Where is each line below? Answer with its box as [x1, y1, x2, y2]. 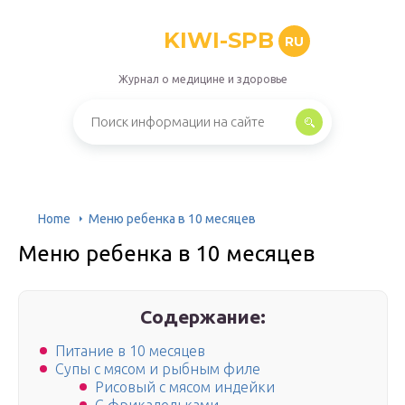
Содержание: [140, 306, 267, 327]
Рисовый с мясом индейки [95, 379, 275, 396]
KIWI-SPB [163, 27, 274, 53]
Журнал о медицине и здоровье [118, 73, 287, 85]
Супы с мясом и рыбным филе [55, 361, 260, 378]
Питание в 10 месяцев [55, 343, 205, 360]
